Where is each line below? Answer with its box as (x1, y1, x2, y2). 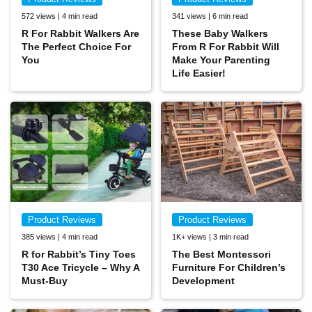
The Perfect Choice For (22, 40, 131, 52)
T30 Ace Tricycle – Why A (22, 262, 139, 274)
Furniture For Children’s (172, 262, 286, 274)
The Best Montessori (172, 249, 271, 260)
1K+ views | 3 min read (172, 233, 249, 242)
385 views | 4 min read (22, 233, 97, 242)
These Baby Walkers (172, 27, 268, 39)
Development (172, 275, 235, 287)
